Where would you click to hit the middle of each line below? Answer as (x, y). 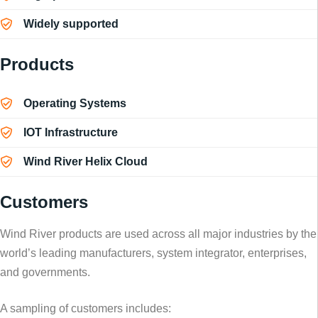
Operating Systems (75, 104)
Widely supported (71, 24)
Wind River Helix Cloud (86, 162)
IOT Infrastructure (71, 133)
